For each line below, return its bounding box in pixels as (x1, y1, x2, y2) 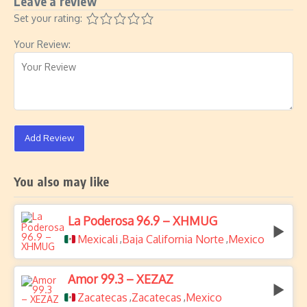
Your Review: (14, 38, 71, 50)
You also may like (14, 173, 110, 189)
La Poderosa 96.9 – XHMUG (68, 213, 217, 228)
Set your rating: (14, 12, 82, 24)
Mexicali (77, 232, 118, 246)
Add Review (25, 132, 74, 143)
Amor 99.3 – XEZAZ (68, 271, 173, 286)
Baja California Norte (122, 232, 224, 246)
